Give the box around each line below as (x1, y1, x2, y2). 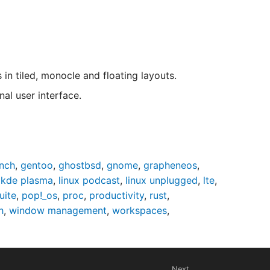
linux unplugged (125, 174, 198, 186)
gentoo (20, 159, 53, 171)
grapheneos (143, 159, 197, 171)
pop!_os (22, 189, 57, 201)
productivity (89, 189, 144, 201)
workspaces (112, 204, 167, 216)
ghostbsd (58, 159, 101, 171)
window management (9, 204, 107, 216)
